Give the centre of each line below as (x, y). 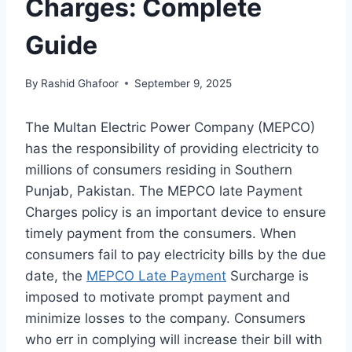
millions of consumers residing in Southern (159, 169)
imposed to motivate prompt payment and (158, 297)
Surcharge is (268, 275)
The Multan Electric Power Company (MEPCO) (170, 127)
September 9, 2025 (183, 83)
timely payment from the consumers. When (161, 233)
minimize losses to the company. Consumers (165, 318)
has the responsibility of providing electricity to (172, 148)
